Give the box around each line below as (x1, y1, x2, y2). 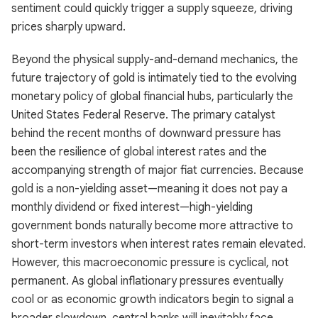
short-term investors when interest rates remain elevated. (11, 237, 306, 251)
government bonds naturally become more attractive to (11, 219, 293, 233)
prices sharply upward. (11, 20, 126, 34)
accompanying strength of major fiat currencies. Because (11, 163, 304, 177)
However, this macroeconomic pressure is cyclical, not (11, 256, 289, 270)
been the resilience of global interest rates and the (11, 145, 267, 159)
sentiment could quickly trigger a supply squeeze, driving (11, 1, 292, 16)
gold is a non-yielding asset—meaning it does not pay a (11, 182, 287, 196)
